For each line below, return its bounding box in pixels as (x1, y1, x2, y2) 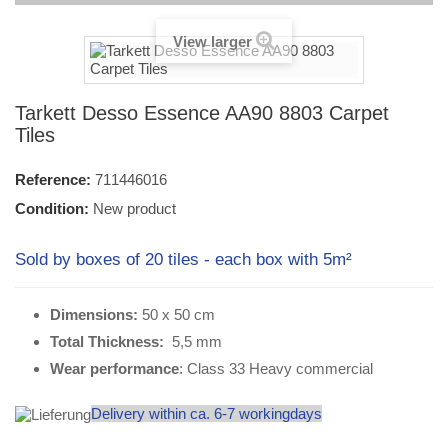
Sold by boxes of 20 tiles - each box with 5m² (15, 250, 352, 270)
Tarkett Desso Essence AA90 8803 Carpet (15, 102, 389, 125)
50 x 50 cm (138, 306, 215, 324)
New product (93, 200, 176, 218)
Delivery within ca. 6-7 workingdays (91, 405, 322, 423)
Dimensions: (50, 306, 138, 324)
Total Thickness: (50, 333, 168, 351)
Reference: (15, 171, 91, 189)
